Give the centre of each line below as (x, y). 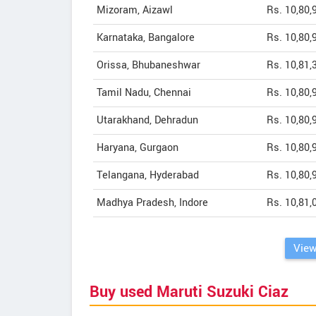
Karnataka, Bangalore (146, 38)
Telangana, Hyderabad (148, 175)
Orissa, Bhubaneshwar (148, 65)
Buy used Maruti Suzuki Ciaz (189, 292)
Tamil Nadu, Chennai (144, 93)
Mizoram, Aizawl (135, 10)
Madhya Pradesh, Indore (152, 203)
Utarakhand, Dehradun (147, 120)
